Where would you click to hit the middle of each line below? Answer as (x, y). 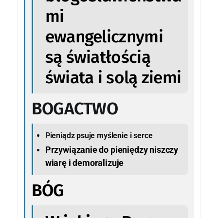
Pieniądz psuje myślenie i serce (99, 135)
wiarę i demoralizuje (84, 163)
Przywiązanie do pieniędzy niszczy (112, 149)
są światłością (98, 57)
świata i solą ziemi (113, 77)
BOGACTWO (75, 109)
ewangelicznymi (104, 36)
